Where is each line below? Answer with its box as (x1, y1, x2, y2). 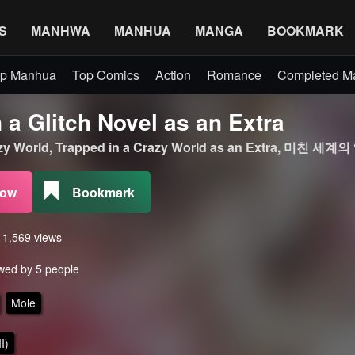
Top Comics (72, 66, 139, 84)
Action (155, 66, 191, 84)
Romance (207, 66, 261, 84)
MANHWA (31, 21, 90, 40)
